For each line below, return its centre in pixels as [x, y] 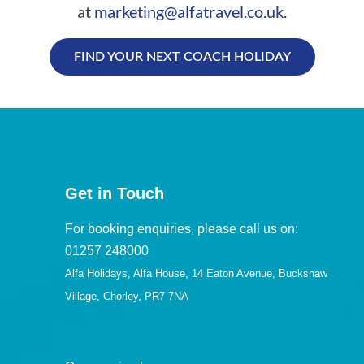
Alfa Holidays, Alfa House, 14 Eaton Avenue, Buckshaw [196, 273]
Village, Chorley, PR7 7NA [127, 296]
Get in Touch [115, 193]
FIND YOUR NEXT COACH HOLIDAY [182, 56]
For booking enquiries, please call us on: [182, 228]
